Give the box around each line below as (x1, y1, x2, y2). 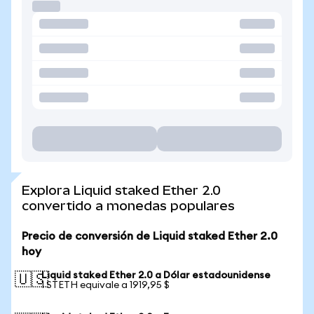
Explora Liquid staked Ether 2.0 (22, 183, 221, 198)
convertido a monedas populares (22, 198, 235, 213)
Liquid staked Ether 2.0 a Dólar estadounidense (41, 271, 271, 280)
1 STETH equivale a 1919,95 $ (41, 280, 170, 290)
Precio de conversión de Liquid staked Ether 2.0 (22, 231, 278, 242)
